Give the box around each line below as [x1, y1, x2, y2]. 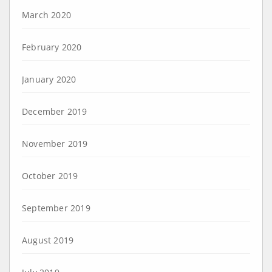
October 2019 [22, 169, 78, 182]
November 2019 [22, 137, 88, 149]
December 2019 [22, 105, 87, 117]
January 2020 [22, 73, 76, 85]
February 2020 [22, 41, 82, 53]
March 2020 [22, 8, 71, 21]
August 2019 [22, 234, 74, 246]
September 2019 [22, 202, 90, 214]
